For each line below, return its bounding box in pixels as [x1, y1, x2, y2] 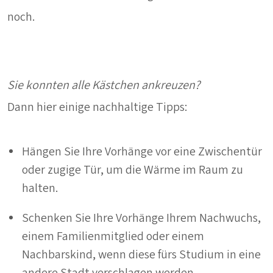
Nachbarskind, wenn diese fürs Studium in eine [22, 246, 261, 263]
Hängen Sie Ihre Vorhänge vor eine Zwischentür [22, 143, 262, 160]
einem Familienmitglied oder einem [22, 227, 204, 245]
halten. [22, 179, 58, 197]
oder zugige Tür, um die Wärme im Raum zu [22, 161, 243, 179]
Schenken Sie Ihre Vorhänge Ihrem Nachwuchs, [22, 209, 261, 227]
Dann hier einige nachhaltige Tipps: [7, 98, 187, 116]
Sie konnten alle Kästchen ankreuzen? [7, 76, 200, 94]
